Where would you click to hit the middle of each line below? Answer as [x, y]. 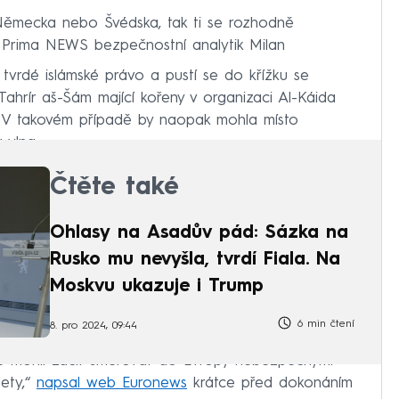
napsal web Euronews [112, 384]
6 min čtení [324, 325]
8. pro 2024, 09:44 [94, 326]
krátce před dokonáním [270, 384]
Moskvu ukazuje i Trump [157, 286]
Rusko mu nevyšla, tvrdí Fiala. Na [195, 260]
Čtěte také [114, 187]
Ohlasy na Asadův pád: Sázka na [199, 233]
